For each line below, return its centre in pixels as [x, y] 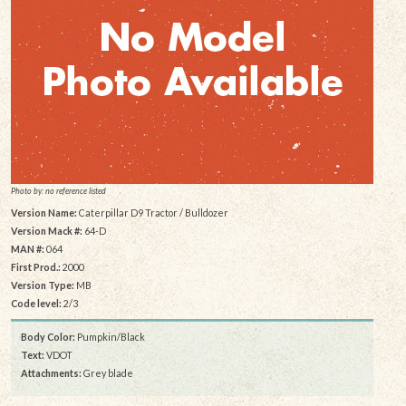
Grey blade [107, 372]
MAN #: [27, 248]
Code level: [36, 303]
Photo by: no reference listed [58, 191]
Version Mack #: [46, 230]
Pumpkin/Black [110, 336]
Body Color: [48, 336]
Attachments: [51, 372]
